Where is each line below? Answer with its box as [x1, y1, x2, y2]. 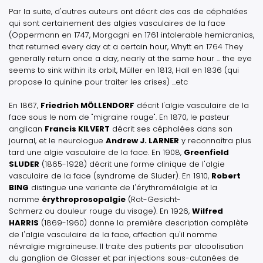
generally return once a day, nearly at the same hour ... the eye [9, 53, 252, 64]
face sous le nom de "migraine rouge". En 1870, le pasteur [9, 112, 230, 123]
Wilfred [192, 205, 223, 217]
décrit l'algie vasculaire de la [134, 100, 249, 111]
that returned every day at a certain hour [9, 41, 167, 52]
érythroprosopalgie [42, 194, 126, 205]
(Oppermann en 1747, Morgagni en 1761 [9, 29, 161, 41]
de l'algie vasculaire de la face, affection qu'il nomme [9, 229, 217, 240]
